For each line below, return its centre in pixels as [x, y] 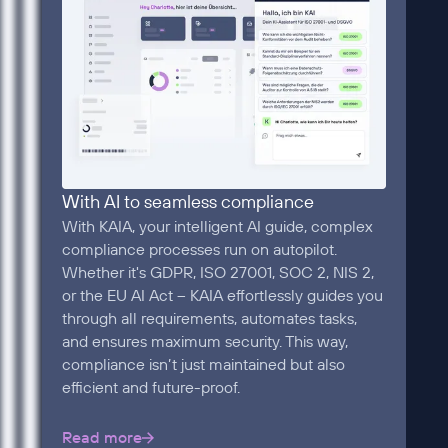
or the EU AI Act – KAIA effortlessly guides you [222, 294]
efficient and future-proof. [150, 386]
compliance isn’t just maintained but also [203, 363]
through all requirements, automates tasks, [209, 317]
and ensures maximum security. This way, [204, 340]
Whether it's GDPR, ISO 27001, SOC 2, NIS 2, [217, 271]
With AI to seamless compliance [187, 201]
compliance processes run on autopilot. [199, 248]
